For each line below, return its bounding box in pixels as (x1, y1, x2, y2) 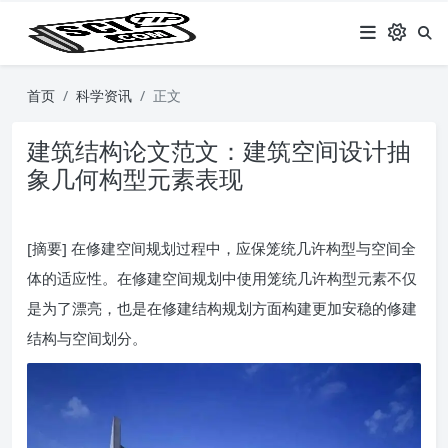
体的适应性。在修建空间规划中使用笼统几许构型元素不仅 (27, 268, 417, 288)
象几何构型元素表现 (27, 162, 243, 195)
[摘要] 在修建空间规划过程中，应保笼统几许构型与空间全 (27, 238, 416, 258)
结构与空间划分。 (27, 328, 147, 348)
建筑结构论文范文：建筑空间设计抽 (27, 134, 411, 167)
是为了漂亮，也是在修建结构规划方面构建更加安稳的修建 (27, 298, 417, 318)
